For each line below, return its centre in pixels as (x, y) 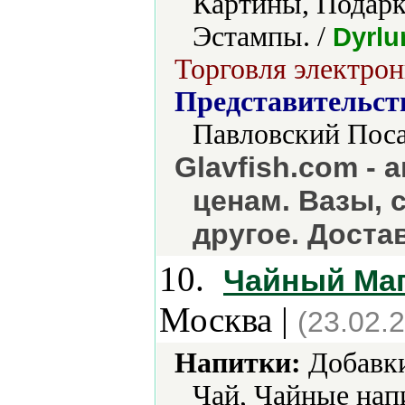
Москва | (228, 320)
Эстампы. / (263, 37)
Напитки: (238, 363)
